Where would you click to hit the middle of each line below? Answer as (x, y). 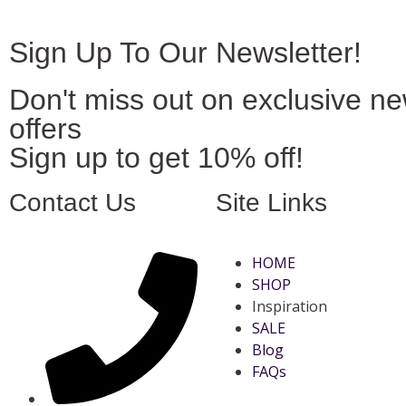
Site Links (271, 202)
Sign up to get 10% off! (156, 157)
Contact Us (72, 202)
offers (45, 128)
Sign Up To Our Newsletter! (185, 52)
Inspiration (290, 306)
